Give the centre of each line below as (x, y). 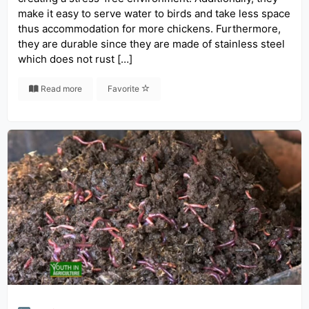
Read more (60, 89)
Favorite (124, 89)
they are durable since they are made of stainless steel (151, 44)
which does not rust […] (75, 59)
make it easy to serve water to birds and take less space (154, 13)
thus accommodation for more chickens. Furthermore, (149, 29)
